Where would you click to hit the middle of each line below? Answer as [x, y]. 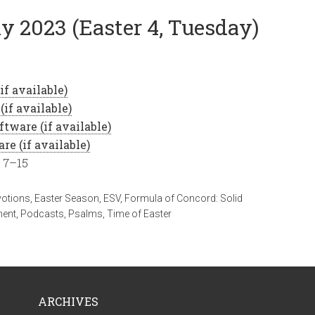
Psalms [85, 214]
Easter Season [67, 198]
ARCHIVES [68, 301]
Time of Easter [139, 214]
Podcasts [42, 214]
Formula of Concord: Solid [184, 198]
